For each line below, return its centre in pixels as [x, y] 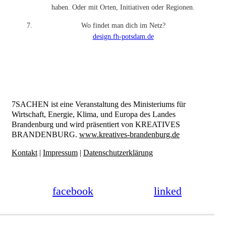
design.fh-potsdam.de [123, 37]
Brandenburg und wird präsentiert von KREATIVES [96, 124]
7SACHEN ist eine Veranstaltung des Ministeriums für [99, 104]
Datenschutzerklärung [118, 153]
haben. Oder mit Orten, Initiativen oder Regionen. [123, 7]
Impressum [60, 153]
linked [168, 191]
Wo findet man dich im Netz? [123, 25]
